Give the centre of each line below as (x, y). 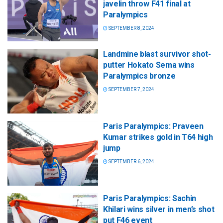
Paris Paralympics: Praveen (153, 126)
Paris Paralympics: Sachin (150, 198)
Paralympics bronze (139, 76)
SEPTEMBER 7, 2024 (131, 89)
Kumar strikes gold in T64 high (158, 137)
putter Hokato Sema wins (149, 65)
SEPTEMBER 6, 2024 (131, 161)
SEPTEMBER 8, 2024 (131, 28)
